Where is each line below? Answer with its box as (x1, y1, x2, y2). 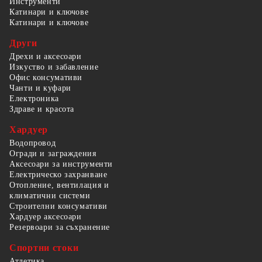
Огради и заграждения (9, 149, 96, 158)
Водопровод (9, 138, 56, 147)
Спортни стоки (9, 242, 79, 253)
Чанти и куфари (9, 83, 71, 92)
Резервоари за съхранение (9, 222, 111, 232)
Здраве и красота (9, 104, 75, 113)
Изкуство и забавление (9, 62, 99, 71)
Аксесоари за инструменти (9, 159, 113, 168)
